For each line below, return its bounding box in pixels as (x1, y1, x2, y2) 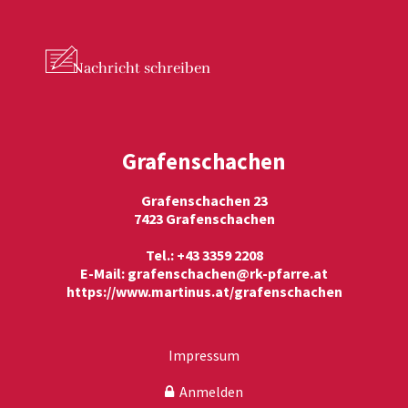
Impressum (168, 346, 240, 364)
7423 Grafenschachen (133, 209, 275, 228)
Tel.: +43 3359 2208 (145, 246, 263, 264)
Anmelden (174, 382, 243, 401)
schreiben (140, 59, 210, 77)
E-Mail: (80, 264, 127, 282)
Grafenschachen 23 (140, 191, 268, 209)
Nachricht (72, 59, 140, 77)
